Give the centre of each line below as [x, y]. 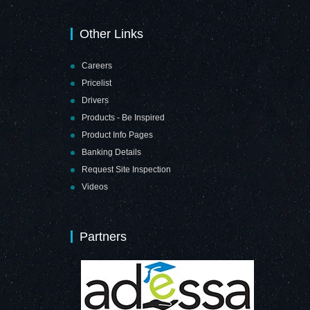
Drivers [95, 100]
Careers [97, 65]
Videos [95, 186]
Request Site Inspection [126, 169]
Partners [103, 236]
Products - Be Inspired [123, 117]
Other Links [111, 34]
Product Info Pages [117, 135]
